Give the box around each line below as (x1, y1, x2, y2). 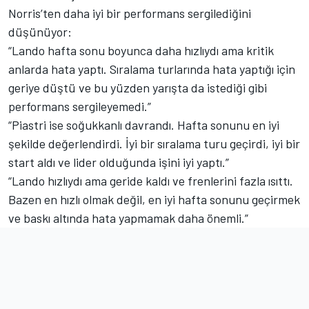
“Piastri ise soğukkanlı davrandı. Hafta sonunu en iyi (8, 117, 279, 132)
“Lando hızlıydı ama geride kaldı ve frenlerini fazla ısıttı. (8, 172, 293, 188)
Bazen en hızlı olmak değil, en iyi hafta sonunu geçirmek (8, 191, 300, 207)
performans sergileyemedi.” (8, 98, 151, 114)
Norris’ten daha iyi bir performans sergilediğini (8, 5, 251, 21)
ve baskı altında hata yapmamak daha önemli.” (8, 210, 248, 226)
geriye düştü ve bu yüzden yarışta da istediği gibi (8, 79, 267, 95)
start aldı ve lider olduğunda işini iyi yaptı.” (8, 154, 229, 170)
